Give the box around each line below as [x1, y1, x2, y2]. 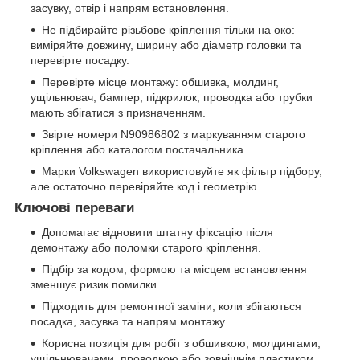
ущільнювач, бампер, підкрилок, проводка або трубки [31, 90, 313, 104]
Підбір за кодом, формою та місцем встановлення [42, 262, 307, 276]
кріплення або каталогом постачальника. [31, 142, 247, 156]
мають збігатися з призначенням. [31, 105, 206, 119]
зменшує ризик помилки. [31, 277, 160, 291]
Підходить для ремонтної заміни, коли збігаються [42, 299, 301, 313]
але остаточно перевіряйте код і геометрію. [31, 179, 260, 193]
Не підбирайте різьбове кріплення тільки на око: [42, 22, 295, 36]
